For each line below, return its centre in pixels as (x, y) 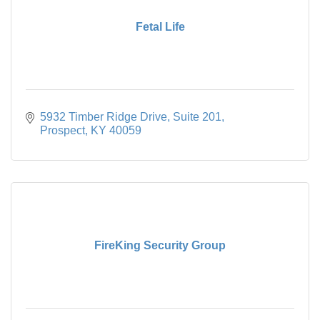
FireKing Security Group (160, 245)
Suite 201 (197, 116)
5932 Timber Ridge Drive (104, 116)
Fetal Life (160, 26)
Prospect (62, 130)
